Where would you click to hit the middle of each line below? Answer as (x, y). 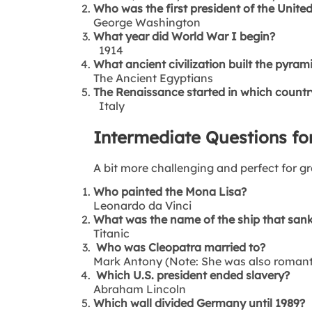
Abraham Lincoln (140, 289)
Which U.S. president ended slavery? (192, 275)
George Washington (147, 22)
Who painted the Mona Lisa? (170, 191)
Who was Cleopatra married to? (180, 247)
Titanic (112, 233)
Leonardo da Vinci (143, 205)
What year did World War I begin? (185, 36)
